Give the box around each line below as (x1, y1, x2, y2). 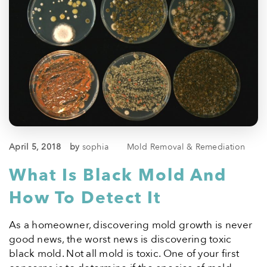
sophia (82, 141, 109, 153)
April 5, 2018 (9, 141, 61, 153)
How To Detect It (9, 187, 161, 210)
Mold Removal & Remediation (126, 141, 246, 153)
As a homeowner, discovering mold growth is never (9, 218, 253, 232)
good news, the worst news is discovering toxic (9, 232, 232, 247)
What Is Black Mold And (9, 164, 226, 187)
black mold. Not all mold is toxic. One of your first (9, 247, 240, 261)
